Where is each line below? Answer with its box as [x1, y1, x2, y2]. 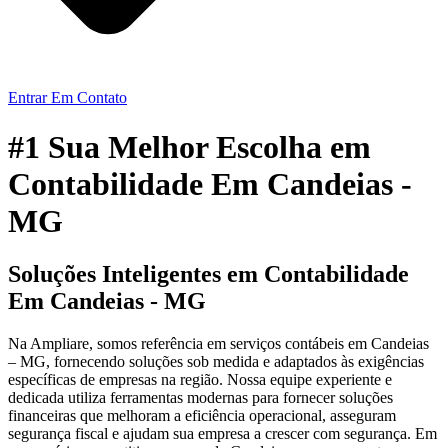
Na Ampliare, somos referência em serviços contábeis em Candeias [8, 334, 429, 352]
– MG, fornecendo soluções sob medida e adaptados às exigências [8, 352, 424, 370]
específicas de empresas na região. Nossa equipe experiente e [8, 370, 392, 388]
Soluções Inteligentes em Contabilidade [8, 261, 409, 288]
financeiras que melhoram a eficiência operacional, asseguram [8, 406, 396, 424]
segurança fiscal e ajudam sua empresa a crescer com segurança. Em [8, 424, 437, 442]
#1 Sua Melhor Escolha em [8, 128, 371, 165]
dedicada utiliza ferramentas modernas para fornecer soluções [8, 388, 393, 406]
